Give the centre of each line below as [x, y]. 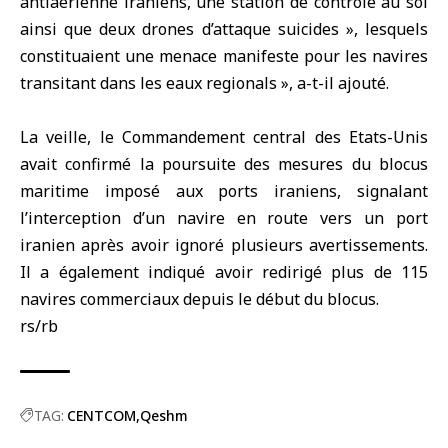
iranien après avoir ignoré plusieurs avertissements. [224, 245]
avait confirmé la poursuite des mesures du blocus [224, 164]
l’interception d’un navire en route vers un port [224, 218]
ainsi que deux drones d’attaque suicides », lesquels [224, 29]
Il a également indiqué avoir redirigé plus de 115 [224, 272]
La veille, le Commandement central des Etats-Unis [224, 137]
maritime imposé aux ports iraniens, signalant [224, 191]
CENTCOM [101, 415]
